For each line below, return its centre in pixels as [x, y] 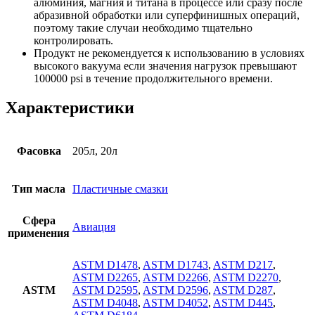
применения [39, 233]
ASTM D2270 [246, 278]
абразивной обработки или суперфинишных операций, [167, 15]
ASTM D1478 [105, 265]
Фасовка [39, 151]
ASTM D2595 [105, 290]
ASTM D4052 [175, 303]
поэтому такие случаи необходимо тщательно [143, 27]
